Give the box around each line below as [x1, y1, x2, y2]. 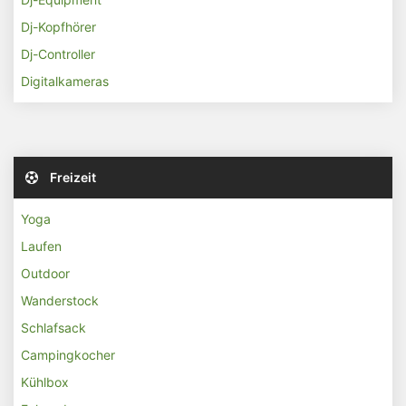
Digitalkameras [21, 73, 109, 89]
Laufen [21, 238, 62, 254]
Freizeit [47, 169, 96, 185]
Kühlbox [21, 374, 69, 390]
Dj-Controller [21, 46, 95, 62]
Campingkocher [21, 347, 115, 362]
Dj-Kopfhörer [21, 19, 96, 34]
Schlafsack [21, 320, 86, 335]
